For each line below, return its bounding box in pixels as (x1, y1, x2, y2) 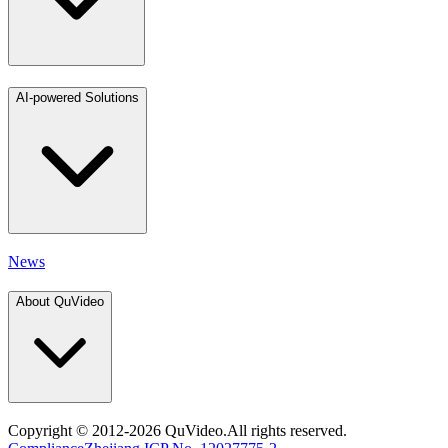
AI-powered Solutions (16, 89, 139, 105)
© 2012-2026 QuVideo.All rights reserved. (76, 422, 347, 440)
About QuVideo (16, 294, 104, 310)
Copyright (8, 422, 76, 440)
